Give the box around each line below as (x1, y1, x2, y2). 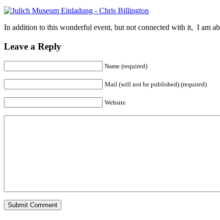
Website (105, 99, 126, 107)
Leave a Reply (4, 41, 61, 52)
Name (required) (105, 62, 147, 70)
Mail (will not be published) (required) (105, 81, 207, 88)
